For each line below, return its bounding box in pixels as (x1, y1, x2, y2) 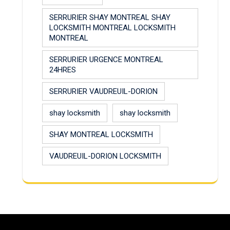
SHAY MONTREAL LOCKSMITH (49, 129, 153, 139)
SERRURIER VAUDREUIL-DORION (49, 86, 158, 96)
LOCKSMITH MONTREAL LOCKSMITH (49, 23, 176, 32)
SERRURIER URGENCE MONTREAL (49, 54, 163, 64)
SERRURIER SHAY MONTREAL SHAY (49, 12, 170, 22)
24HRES (49, 65, 76, 74)
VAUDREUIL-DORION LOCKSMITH (49, 151, 161, 161)
